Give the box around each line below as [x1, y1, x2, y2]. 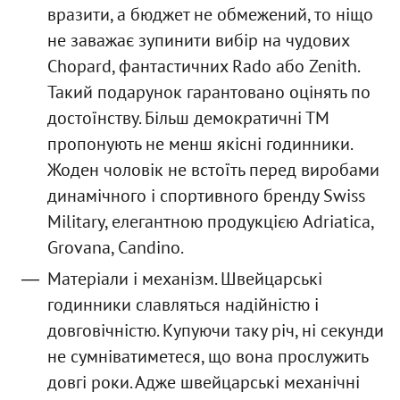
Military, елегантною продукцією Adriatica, [46, 209, 373, 233]
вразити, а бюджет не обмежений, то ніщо [46, 2, 373, 26]
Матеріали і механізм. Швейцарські [46, 266, 322, 290]
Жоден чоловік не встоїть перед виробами [46, 157, 379, 181]
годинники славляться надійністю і [46, 292, 319, 316]
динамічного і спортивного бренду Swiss [46, 183, 365, 207]
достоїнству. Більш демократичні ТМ [46, 105, 329, 129]
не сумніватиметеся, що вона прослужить [46, 344, 368, 368]
